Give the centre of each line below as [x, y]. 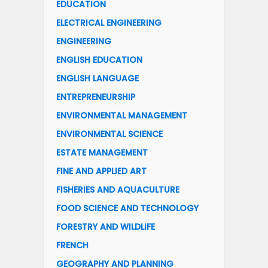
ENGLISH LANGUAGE [98, 78]
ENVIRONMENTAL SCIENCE [109, 134]
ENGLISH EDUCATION [99, 60]
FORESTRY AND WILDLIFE [106, 226]
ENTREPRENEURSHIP [96, 97]
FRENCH [72, 245]
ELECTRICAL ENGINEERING [109, 22]
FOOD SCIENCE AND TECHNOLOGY [127, 208]
